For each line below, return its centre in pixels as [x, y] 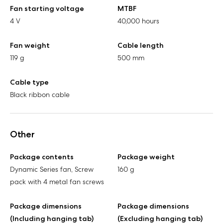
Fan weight [30, 45]
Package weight [146, 157]
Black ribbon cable [40, 94]
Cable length [141, 45]
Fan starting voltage [47, 8]
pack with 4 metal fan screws [57, 181]
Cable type [29, 82]
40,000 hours [138, 21]
